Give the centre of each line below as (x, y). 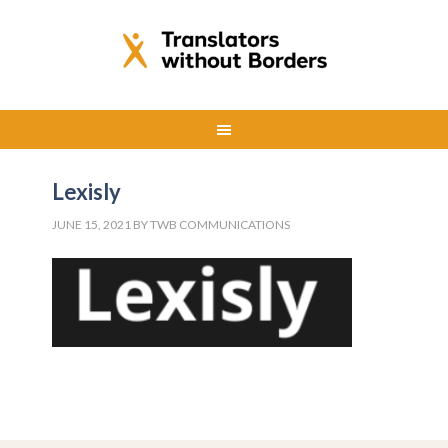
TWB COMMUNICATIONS (220, 224)
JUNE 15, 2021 (92, 224)
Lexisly (87, 191)
